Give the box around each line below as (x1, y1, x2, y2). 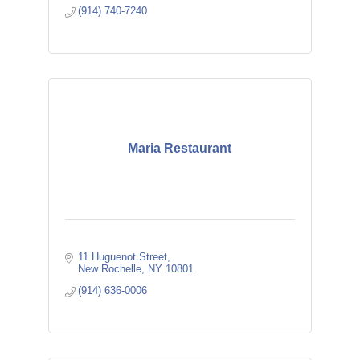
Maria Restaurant (128, 141, 232, 155)
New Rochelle (78, 263, 142, 275)
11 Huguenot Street (78, 251, 168, 263)
